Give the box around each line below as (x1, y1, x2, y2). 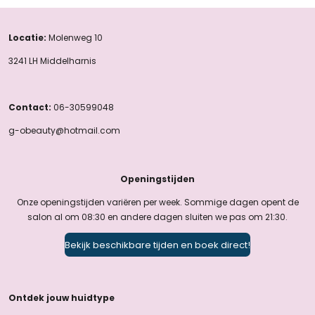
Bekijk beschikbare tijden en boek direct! (65, 238, 250, 252)
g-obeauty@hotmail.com (8, 124, 120, 137)
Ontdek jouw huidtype (8, 292, 115, 304)
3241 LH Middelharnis (8, 55, 98, 67)
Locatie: (8, 32, 49, 44)
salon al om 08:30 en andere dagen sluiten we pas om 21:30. (27, 211, 288, 224)
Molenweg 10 (49, 32, 103, 44)
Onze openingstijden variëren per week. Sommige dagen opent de (16, 196, 299, 209)
